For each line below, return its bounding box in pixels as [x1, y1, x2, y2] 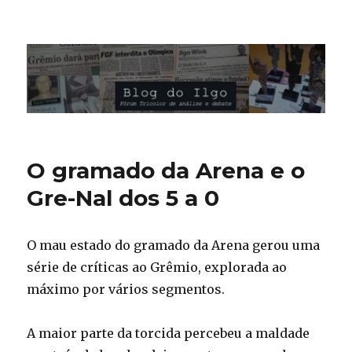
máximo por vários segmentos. [27, 281, 225, 298]
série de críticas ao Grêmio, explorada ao [27, 259, 288, 276]
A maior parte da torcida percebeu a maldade [27, 325, 310, 342]
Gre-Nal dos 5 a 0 [27, 185, 220, 212]
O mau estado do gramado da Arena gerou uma [27, 237, 321, 254]
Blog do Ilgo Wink [27, 33, 199, 55]
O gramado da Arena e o [27, 157, 306, 185]
